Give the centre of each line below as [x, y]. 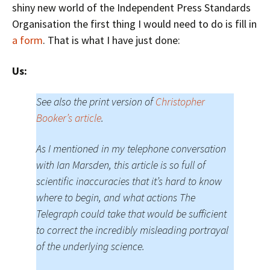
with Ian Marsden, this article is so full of [121, 165]
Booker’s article [69, 118]
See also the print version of [96, 102]
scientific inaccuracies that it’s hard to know [129, 181]
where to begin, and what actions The [116, 197]
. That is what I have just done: [111, 40]
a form [27, 40]
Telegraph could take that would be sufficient [131, 214]
